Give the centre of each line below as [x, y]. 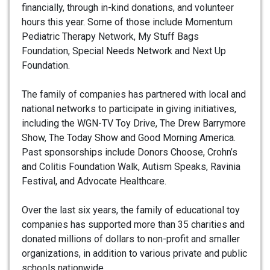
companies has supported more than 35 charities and [133, 225]
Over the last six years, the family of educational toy [131, 210]
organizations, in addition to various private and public [134, 254]
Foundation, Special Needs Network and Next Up [124, 51]
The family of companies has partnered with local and [134, 95]
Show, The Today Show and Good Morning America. [129, 138]
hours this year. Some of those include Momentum [127, 22]
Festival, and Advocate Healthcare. [94, 181]
